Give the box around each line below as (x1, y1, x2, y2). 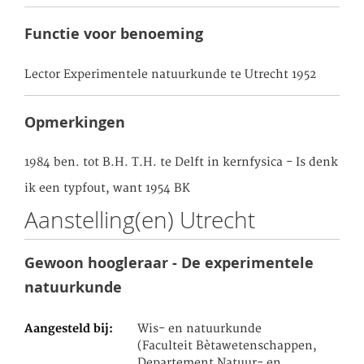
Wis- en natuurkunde (137, 322, 262, 337)
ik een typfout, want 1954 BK (24, 180, 190, 196)
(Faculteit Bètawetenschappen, (137, 339, 318, 354)
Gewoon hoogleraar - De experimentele (24, 252, 314, 273)
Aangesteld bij (24, 322, 109, 337)
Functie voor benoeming (24, 24, 203, 45)
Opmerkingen (24, 111, 125, 132)
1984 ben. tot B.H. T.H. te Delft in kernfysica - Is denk (24, 154, 338, 170)
